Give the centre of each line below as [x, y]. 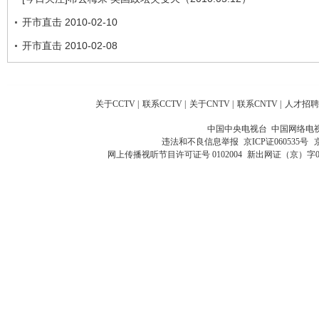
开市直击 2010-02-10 [70, 22]
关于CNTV [210, 104]
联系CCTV [162, 104]
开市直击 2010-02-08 [70, 45]
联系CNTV [257, 104]
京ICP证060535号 [276, 141]
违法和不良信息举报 [202, 141]
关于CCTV [115, 104]
